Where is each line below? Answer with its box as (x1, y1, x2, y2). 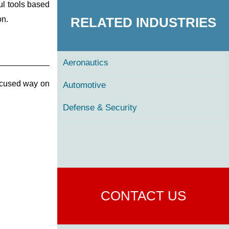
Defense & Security (63, 102, 137, 112)
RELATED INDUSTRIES (70, 14, 216, 30)
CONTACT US (100, 188, 186, 204)
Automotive (63, 80, 106, 90)
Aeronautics (63, 57, 108, 67)
